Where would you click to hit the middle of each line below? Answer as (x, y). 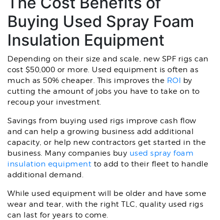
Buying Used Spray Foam (101, 21)
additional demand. (45, 175)
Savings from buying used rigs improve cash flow (102, 121)
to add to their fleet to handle (150, 164)
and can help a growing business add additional (100, 132)
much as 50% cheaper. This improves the (87, 81)
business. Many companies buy (69, 153)
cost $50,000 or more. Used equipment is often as (103, 70)
